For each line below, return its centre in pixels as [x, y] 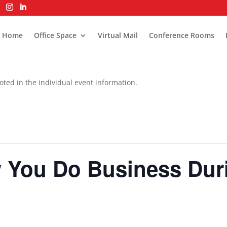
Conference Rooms [181, 35]
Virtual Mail [118, 35]
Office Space [55, 35]
